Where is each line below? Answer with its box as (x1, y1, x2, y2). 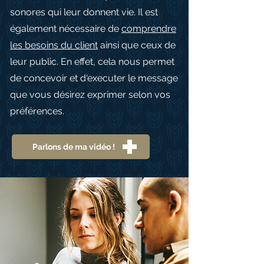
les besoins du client (10, 39, 98, 51)
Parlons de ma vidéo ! (32, 142, 115, 151)
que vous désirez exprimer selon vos (10, 89, 170, 100)
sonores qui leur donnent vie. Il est (10, 6, 158, 18)
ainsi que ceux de (98, 39, 176, 51)
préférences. (10, 105, 67, 117)
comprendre (121, 23, 176, 34)
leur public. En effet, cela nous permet (10, 56, 174, 67)
